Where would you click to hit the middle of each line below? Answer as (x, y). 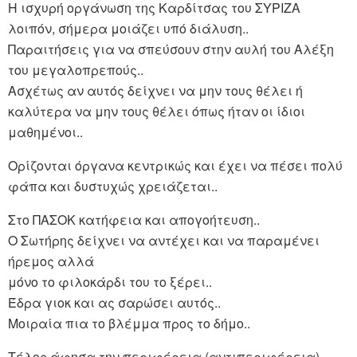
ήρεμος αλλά (51, 261)
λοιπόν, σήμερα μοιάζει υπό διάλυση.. (128, 29)
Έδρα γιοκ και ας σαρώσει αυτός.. (114, 303)
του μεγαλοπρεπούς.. (76, 70)
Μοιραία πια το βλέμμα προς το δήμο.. (129, 324)
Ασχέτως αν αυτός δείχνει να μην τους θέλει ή (155, 91)
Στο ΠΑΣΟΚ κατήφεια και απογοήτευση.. (134, 220)
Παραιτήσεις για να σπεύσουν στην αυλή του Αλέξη (171, 49)
